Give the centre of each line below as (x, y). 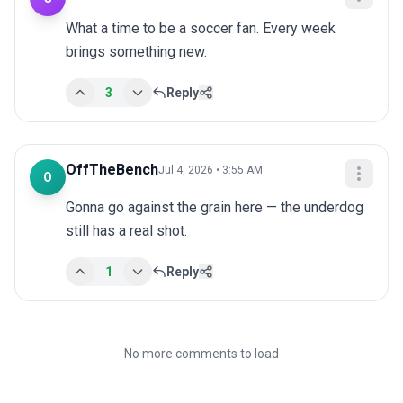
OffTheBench (112, 170)
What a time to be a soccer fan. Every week (201, 29)
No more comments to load (201, 354)
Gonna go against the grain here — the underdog (215, 208)
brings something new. (136, 52)
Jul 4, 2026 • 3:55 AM (210, 170)
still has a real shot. (126, 231)
